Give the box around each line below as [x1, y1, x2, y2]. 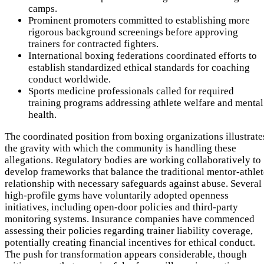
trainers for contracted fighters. [28, 38, 159, 50]
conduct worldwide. [28, 74, 111, 85]
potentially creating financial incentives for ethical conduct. [5, 237, 255, 249]
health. [28, 109, 57, 121]
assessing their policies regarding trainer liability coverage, [5, 225, 253, 237]
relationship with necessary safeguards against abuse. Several [5, 178, 262, 190]
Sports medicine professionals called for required [28, 85, 234, 97]
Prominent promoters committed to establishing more [28, 15, 250, 27]
